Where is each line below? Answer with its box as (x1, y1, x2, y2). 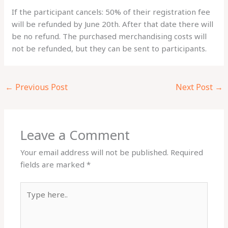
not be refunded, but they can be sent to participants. (12, 43, 207, 53)
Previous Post (13, 81, 68, 93)
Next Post (175, 81, 215, 93)
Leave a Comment (20, 126, 130, 145)
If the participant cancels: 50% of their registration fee (12, 6, 211, 17)
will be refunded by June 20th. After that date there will (12, 18, 214, 29)
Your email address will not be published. (20, 147, 169, 158)
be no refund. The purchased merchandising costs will (12, 31, 207, 41)
